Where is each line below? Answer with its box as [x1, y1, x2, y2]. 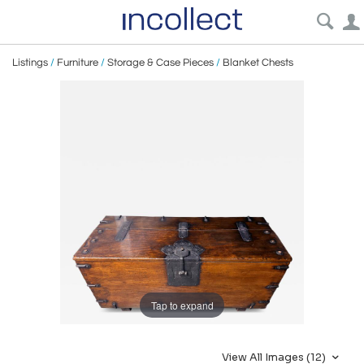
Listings [12, 57, 48, 68]
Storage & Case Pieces [107, 57, 214, 68]
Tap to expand [150, 297, 214, 312]
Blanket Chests [223, 57, 293, 68]
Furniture [57, 57, 98, 68]
